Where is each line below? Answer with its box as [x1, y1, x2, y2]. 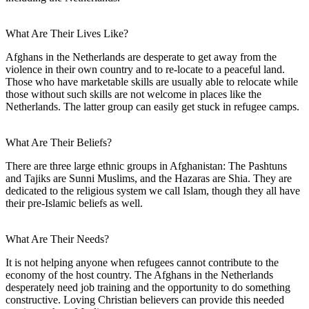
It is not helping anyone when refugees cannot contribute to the [6, 256, 279, 268]
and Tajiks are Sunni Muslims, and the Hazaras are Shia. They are [6, 172, 292, 184]
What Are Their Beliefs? [6, 136, 112, 148]
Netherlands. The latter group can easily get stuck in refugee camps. [6, 100, 299, 112]
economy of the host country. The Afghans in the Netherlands [6, 268, 273, 281]
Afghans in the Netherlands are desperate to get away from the [6, 50, 277, 63]
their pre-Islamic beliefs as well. [6, 197, 143, 209]
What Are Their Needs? [6, 232, 109, 245]
